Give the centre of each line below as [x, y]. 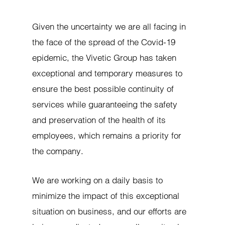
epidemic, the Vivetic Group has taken [104, 58]
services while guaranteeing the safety [105, 104]
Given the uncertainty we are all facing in [109, 27]
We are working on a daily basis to [98, 180]
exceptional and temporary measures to [107, 73]
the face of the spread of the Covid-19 [104, 42]
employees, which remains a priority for [107, 136]
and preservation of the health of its [99, 120]
